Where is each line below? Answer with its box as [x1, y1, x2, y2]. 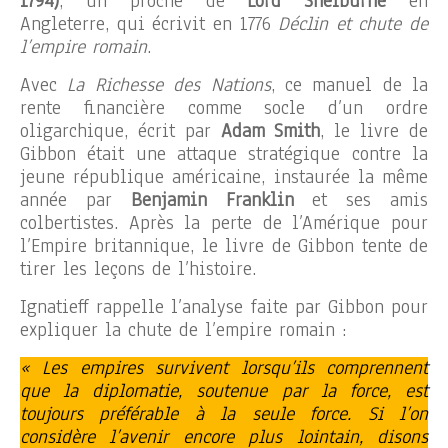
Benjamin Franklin [130, 186, 294, 213]
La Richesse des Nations [67, 71, 271, 98]
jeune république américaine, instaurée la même [20, 163, 428, 190]
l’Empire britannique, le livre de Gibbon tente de [20, 232, 428, 259]
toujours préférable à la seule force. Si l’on [20, 400, 428, 427]
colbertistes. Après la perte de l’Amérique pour [20, 209, 428, 236]
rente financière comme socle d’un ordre [20, 94, 428, 121]
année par [20, 186, 131, 213]
